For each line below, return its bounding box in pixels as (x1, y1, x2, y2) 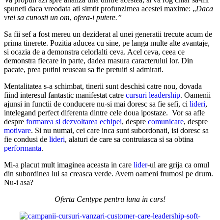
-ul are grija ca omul (147, 160, 209, 169)
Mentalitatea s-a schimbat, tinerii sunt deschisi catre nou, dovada (4, 82, 202, 90)
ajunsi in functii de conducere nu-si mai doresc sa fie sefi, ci (4, 99, 190, 108)
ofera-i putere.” (74, 13, 122, 22)
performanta (4, 143, 41, 152)
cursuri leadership (126, 90, 180, 99)
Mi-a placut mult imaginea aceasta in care (4, 160, 134, 169)
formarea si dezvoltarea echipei (26, 117, 122, 126)
